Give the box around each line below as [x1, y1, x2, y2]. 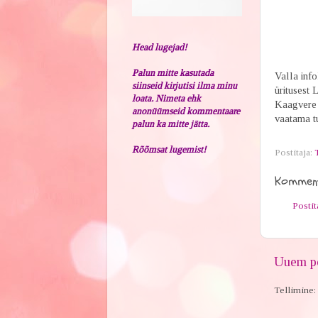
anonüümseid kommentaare [131, 105, 240, 116]
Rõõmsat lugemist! [131, 143, 206, 155]
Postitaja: [274, 146, 314, 158]
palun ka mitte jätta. [131, 118, 209, 129]
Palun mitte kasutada [131, 67, 214, 78]
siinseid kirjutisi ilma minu [131, 79, 237, 91]
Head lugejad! [131, 41, 187, 53]
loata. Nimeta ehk [131, 92, 201, 104]
